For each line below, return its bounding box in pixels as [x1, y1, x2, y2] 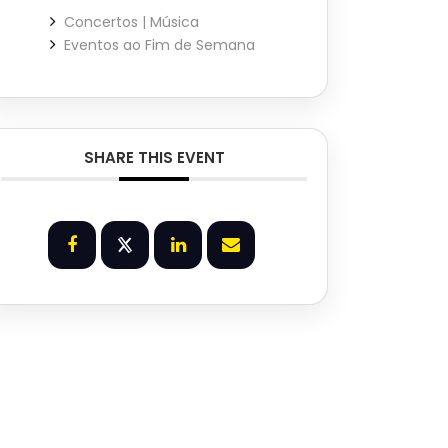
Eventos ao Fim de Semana [64, 35, 255, 56]
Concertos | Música [64, 12, 199, 33]
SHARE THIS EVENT [83, 147, 225, 169]
